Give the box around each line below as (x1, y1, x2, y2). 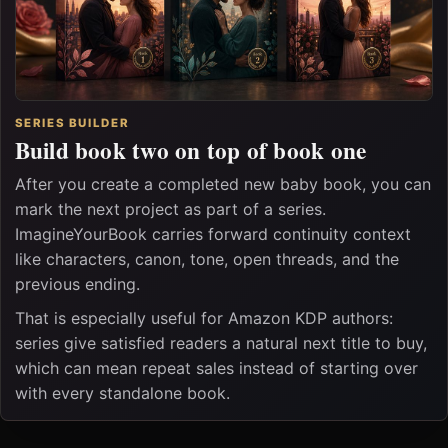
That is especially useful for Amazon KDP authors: (14, 307, 393, 328)
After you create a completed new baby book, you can (14, 174, 431, 195)
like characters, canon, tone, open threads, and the (14, 249, 399, 270)
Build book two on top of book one (14, 133, 367, 168)
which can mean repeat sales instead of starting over (14, 357, 418, 378)
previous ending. (14, 274, 140, 295)
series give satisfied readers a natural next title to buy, (14, 332, 427, 353)
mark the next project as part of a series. (14, 199, 326, 220)
